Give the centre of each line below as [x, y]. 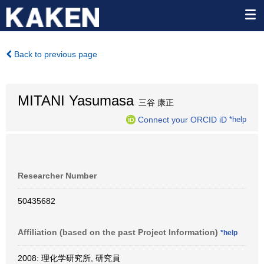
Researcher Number [57, 176]
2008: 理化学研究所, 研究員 [69, 258]
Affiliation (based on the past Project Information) [119, 232]
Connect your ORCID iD [182, 119]
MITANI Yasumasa [76, 100]
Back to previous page [55, 54]
